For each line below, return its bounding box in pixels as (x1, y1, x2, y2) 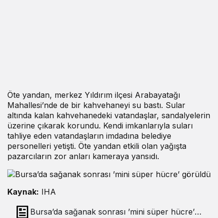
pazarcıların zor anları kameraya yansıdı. (7, 151, 159, 162)
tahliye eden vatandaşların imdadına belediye (7, 131, 171, 141)
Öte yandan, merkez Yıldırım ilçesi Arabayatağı (7, 90, 180, 100)
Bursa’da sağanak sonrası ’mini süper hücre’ (30, 206, 195, 217)
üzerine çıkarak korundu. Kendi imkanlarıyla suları (7, 121, 193, 131)
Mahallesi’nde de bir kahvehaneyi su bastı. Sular (7, 100, 185, 110)
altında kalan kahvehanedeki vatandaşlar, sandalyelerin (7, 110, 210, 121)
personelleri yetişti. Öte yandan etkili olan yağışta (7, 141, 186, 151)
